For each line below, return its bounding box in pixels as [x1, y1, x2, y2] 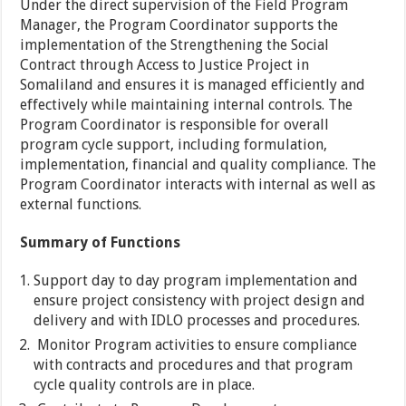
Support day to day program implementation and [34, 272, 359, 290]
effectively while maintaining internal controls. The [20, 96, 353, 114]
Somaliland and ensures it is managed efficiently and [20, 76, 366, 94]
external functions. [20, 196, 142, 214]
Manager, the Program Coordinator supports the [20, 16, 339, 34]
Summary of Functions [20, 234, 181, 252]
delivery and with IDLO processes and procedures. [34, 312, 361, 330]
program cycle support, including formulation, [20, 136, 328, 154]
